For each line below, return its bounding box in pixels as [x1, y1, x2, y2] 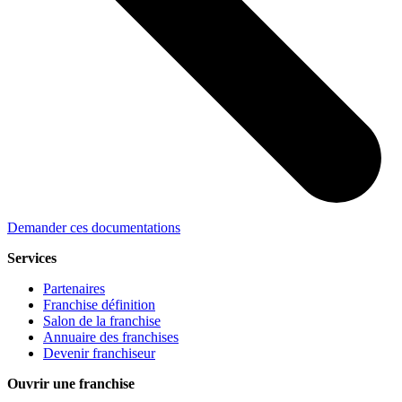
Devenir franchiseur [43, 345, 155, 362]
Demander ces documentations [7, 220, 180, 236]
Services [7, 250, 57, 267]
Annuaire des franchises [43, 329, 179, 345]
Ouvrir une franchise [7, 376, 135, 392]
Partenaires [43, 281, 105, 297]
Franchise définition [43, 297, 155, 313]
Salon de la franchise [43, 313, 161, 329]
